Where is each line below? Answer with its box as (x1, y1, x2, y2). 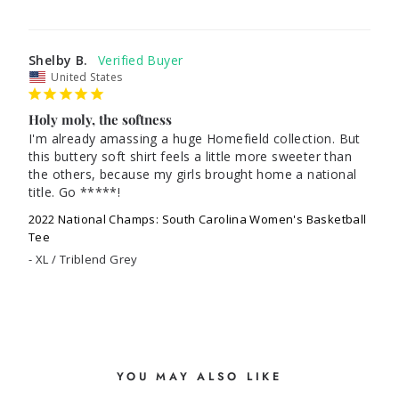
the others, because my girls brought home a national (28, 166, 357, 183)
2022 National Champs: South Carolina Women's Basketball (28, 211, 367, 227)
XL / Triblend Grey (35, 251, 138, 267)
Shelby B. (28, 52, 88, 69)
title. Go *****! (28, 183, 125, 200)
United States (51, 69, 123, 85)
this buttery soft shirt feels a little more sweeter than (28, 148, 352, 165)
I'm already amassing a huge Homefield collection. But (28, 130, 361, 147)
